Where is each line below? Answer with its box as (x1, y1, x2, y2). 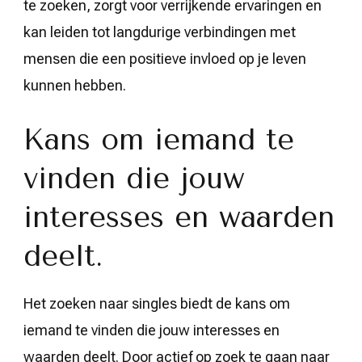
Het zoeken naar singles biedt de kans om (23, 294, 290, 312)
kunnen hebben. (23, 76, 126, 94)
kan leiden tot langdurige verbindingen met (23, 23, 296, 40)
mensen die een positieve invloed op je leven (23, 49, 306, 67)
